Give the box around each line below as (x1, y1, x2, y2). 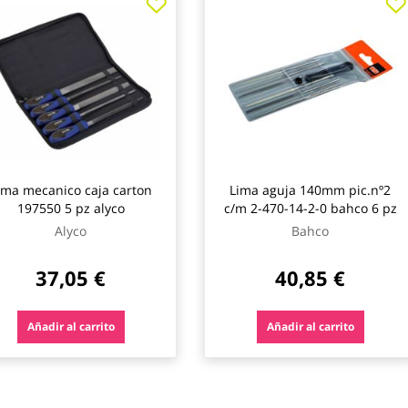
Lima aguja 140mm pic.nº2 (229, 181, 391, 199)
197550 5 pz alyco (16, 199, 125, 217)
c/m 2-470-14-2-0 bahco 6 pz (223, 199, 397, 217)
